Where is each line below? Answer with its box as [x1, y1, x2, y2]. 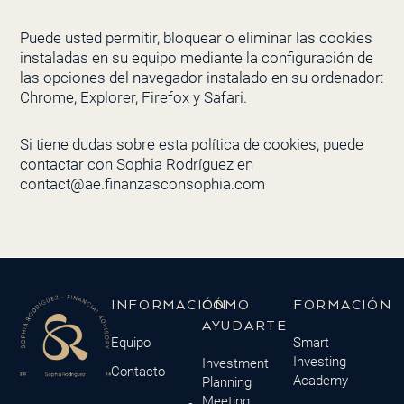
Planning [202, 374, 252, 391]
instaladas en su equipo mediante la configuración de [19, 48, 373, 67]
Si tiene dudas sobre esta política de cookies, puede [19, 134, 363, 153]
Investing [293, 353, 347, 371]
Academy [293, 372, 349, 390]
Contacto [110, 363, 165, 381]
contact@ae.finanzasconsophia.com [19, 174, 265, 193]
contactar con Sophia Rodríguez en [19, 154, 253, 173]
